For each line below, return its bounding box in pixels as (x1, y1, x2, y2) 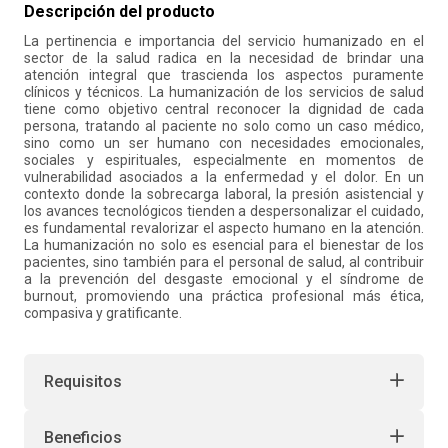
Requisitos (44, 372, 122, 391)
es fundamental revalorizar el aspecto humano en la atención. (24, 220, 424, 236)
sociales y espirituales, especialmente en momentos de (24, 152, 424, 168)
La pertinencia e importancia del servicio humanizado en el (24, 33, 424, 49)
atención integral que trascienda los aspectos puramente (24, 67, 424, 83)
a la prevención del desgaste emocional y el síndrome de (24, 271, 424, 287)
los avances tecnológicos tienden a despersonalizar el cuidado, (24, 203, 424, 219)
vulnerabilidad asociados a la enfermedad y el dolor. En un (24, 169, 424, 185)
